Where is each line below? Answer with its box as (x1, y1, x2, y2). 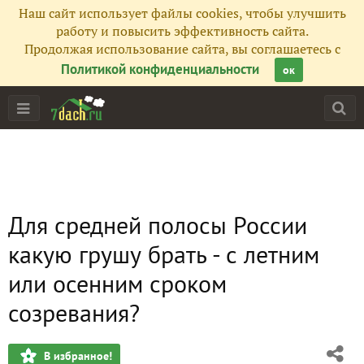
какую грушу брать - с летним (8, 238, 319, 270)
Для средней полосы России (8, 209, 307, 240)
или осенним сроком (8, 267, 227, 299)
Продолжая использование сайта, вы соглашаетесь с (24, 40, 340, 58)
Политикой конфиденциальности (61, 60, 259, 78)
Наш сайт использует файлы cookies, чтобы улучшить (18, 4, 346, 22)
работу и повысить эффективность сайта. (55, 22, 309, 40)
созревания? (8, 297, 140, 328)
